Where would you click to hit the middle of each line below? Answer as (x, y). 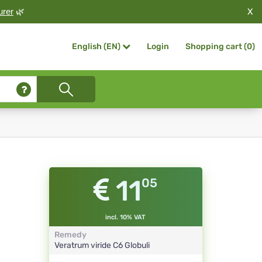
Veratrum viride (83, 246)
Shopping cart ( (216, 46)
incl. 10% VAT (126, 218)
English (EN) (96, 47)
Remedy (70, 235)
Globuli (137, 246)
